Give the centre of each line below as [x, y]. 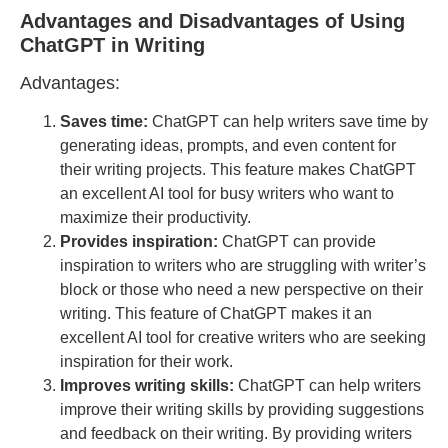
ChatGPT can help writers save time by [288, 122]
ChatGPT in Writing [112, 45]
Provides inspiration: [139, 242]
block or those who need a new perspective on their [241, 290]
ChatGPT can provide [297, 242]
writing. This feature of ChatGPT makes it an [216, 314]
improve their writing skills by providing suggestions [242, 410]
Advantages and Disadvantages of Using [212, 21]
